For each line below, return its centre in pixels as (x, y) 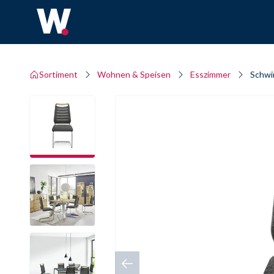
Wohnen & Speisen (134, 74)
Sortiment (58, 74)
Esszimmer (210, 74)
